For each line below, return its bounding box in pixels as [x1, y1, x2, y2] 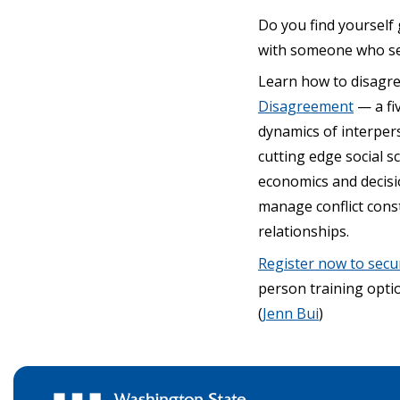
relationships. [258, 221, 349, 241]
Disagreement [258, 96, 354, 116]
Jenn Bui [262, 303, 319, 323]
